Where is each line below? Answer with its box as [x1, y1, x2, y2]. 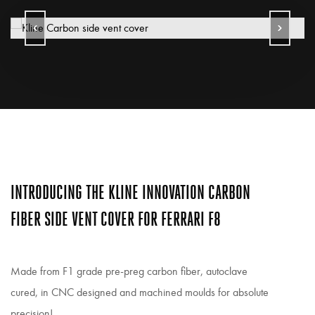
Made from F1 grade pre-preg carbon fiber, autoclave [11, 264, 247, 278]
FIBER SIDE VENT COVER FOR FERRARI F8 [11, 208, 221, 230]
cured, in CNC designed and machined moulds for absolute [11, 285, 269, 299]
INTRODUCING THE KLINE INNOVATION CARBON [11, 181, 250, 203]
